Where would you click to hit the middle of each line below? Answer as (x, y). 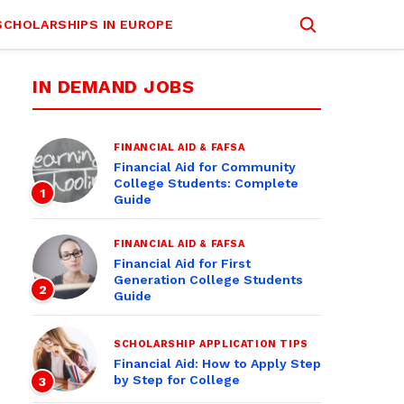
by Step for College (177, 380)
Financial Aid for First (182, 263)
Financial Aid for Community (205, 167)
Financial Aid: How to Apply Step (217, 363)
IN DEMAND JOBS (113, 87)
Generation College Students (208, 280)
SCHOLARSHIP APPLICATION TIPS (211, 344)
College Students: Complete (206, 183)
